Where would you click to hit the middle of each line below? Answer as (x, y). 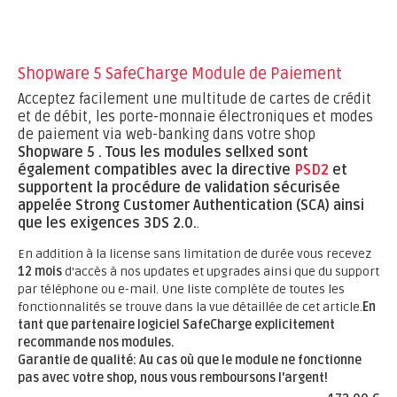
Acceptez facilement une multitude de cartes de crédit (195, 99)
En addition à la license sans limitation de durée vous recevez (195, 254)
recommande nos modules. (96, 343)
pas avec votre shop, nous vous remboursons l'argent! (173, 378)
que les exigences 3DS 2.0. (107, 223)
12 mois (40, 272)
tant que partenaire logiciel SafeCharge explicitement (176, 325)
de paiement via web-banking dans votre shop (167, 135)
